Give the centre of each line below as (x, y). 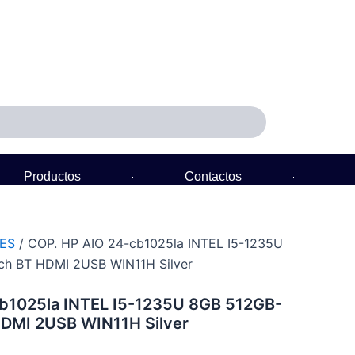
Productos (52, 176)
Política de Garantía (198, 195)
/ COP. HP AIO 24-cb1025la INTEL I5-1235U (149, 243)
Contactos (213, 176)
